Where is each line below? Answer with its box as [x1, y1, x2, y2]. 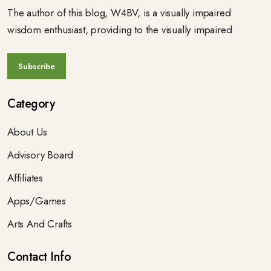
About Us [7, 125, 47, 139]
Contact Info [7, 248, 71, 266]
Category [7, 95, 54, 113]
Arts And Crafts [7, 217, 72, 231]
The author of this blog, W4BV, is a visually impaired [7, 5, 231, 20]
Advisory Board [7, 148, 74, 162]
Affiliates [7, 171, 43, 185]
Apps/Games [7, 194, 66, 208]
